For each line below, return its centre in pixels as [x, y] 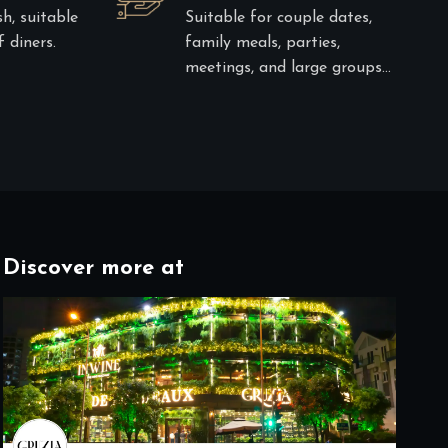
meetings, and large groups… [287, 67]
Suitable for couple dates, [278, 17]
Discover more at [93, 268]
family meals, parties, [262, 42]
